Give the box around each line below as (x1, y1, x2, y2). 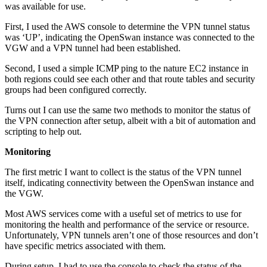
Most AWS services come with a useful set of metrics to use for (5, 209, 241, 219)
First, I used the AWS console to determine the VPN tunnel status (5, 21, 250, 32)
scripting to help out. (5, 126, 82, 137)
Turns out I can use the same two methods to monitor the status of (5, 105, 250, 116)
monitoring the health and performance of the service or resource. (5, 219, 249, 230)
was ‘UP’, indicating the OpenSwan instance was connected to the (5, 32, 254, 43)
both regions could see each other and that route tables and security (5, 74, 255, 85)
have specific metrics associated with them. (5, 241, 166, 252)
